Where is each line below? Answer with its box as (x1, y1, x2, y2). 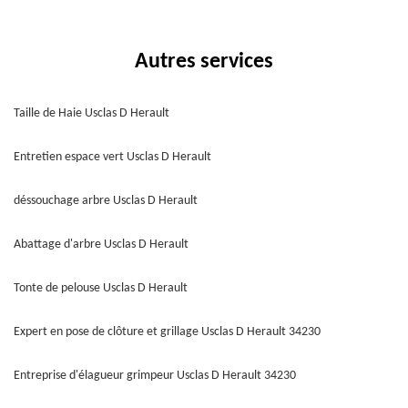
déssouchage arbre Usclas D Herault (14, 194, 198, 208)
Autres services (135, 51, 273, 73)
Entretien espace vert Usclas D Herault (14, 150, 211, 164)
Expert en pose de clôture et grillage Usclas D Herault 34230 (14, 325, 321, 339)
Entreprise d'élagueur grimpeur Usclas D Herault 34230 (14, 369, 296, 382)
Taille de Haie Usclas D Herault (14, 107, 169, 120)
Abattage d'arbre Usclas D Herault (14, 238, 189, 251)
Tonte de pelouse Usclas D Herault (14, 281, 188, 295)
